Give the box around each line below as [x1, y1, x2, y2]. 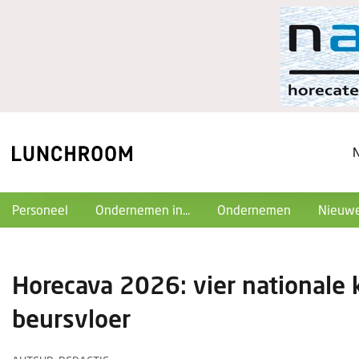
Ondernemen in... [95, 202, 190, 217]
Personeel [12, 202, 68, 217]
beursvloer [12, 304, 131, 333]
